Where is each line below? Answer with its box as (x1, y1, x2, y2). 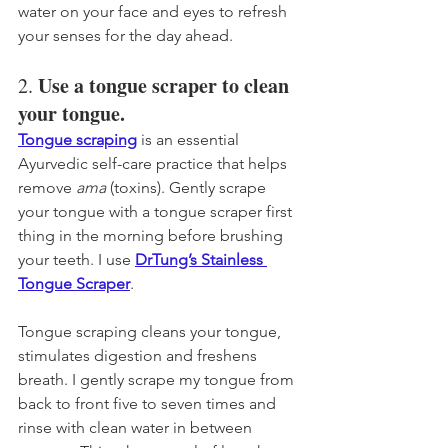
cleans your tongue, (141, 321, 285, 341)
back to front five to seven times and (18, 393, 280, 413)
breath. (18, 369, 72, 389)
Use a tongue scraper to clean (38, 70, 294, 100)
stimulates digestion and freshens (18, 345, 261, 365)
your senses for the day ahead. (18, 25, 233, 45)
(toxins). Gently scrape (106, 177, 270, 197)
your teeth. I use (18, 249, 135, 269)
